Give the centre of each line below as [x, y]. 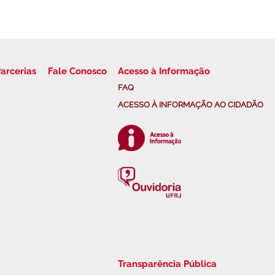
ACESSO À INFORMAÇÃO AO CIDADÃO [191, 104]
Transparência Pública [168, 264]
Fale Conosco [77, 71]
